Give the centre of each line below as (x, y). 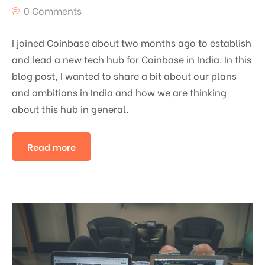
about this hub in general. (70, 108)
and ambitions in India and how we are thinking (119, 92)
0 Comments (53, 10)
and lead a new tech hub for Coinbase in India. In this (132, 59)
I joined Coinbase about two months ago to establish (132, 42)
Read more (51, 146)
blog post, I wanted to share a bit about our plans (124, 75)
